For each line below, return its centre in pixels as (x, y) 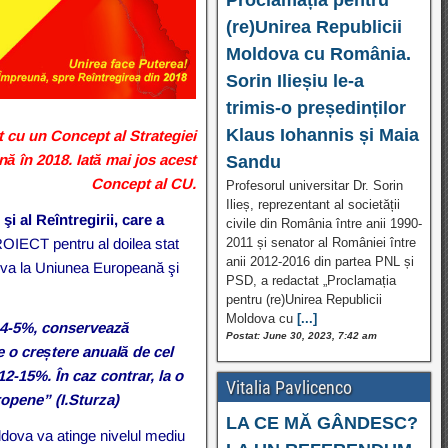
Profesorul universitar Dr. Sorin (314, 185)
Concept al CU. (143, 183)
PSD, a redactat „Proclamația (310, 280)
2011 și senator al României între (320, 242)
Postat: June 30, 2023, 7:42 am (301, 335)
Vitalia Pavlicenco (288, 387)
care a (143, 219)
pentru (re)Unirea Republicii (303, 299)
